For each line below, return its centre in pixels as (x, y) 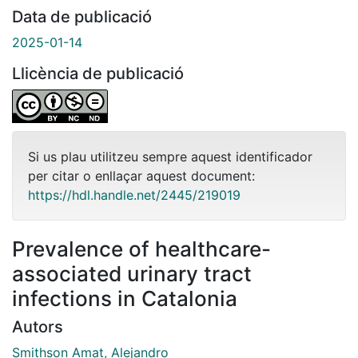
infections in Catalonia (125, 298)
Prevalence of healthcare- (141, 249)
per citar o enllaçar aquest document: (141, 175)
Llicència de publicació (98, 73)
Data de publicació (82, 16)
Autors (38, 326)
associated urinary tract (132, 273)
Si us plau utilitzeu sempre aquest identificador (170, 156)
